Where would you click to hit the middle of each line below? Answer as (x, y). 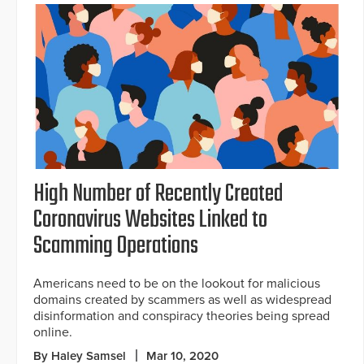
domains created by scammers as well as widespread (182, 299)
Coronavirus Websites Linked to (150, 220)
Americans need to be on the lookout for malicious (177, 283)
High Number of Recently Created (158, 194)
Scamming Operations (116, 246)
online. (53, 332)
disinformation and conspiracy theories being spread (182, 316)
